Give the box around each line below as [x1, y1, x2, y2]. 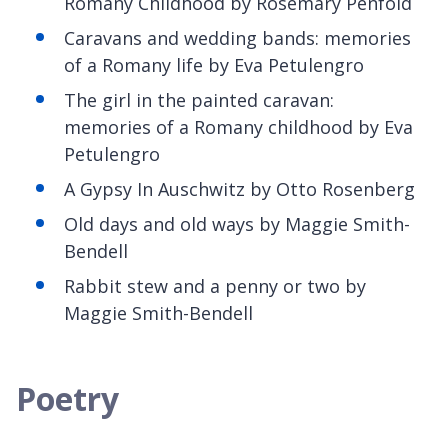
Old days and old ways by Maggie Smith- [64, 211, 410, 236]
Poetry [16, 376, 119, 420]
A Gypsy [64, 176, 137, 201]
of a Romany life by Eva [64, 52, 268, 77]
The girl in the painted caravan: [64, 87, 334, 112]
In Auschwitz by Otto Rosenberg [137, 176, 415, 201]
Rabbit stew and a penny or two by [64, 273, 366, 298]
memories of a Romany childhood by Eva [64, 114, 413, 139]
